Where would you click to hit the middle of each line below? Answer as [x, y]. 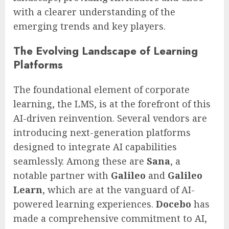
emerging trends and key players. [89, 26]
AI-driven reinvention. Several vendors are [110, 118]
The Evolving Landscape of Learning [106, 51]
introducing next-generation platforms [102, 133]
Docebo [174, 204]
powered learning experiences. [85, 204]
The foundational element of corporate [101, 90]
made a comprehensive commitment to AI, [110, 219]
